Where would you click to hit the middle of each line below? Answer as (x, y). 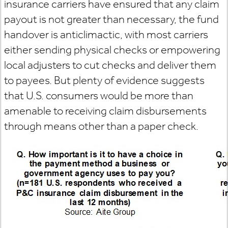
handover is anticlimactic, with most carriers (106, 34)
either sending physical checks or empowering (112, 50)
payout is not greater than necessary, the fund (111, 19)
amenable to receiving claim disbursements (105, 111)
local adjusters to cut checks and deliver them (110, 65)
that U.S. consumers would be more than (99, 95)
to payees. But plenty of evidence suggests (104, 80)
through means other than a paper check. (101, 126)
